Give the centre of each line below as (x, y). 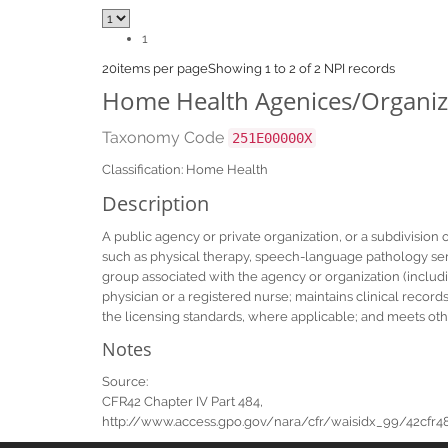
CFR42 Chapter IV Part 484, (182, 401)
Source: (125, 381)
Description (155, 203)
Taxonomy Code (165, 137)
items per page (162, 68)
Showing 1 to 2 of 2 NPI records (301, 68)
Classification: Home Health (185, 169)
